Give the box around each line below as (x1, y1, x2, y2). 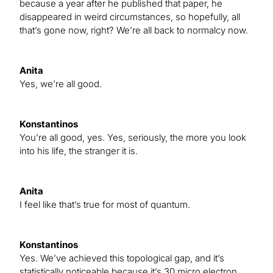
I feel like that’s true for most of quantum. (19, 199, 190, 211)
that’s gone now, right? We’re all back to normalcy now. (19, 24, 248, 37)
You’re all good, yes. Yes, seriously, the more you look (19, 132, 246, 144)
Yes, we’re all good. (19, 78, 102, 90)
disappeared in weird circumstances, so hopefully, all (19, 11, 240, 23)
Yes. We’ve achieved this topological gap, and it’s (19, 252, 224, 264)
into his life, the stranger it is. (19, 145, 138, 157)
